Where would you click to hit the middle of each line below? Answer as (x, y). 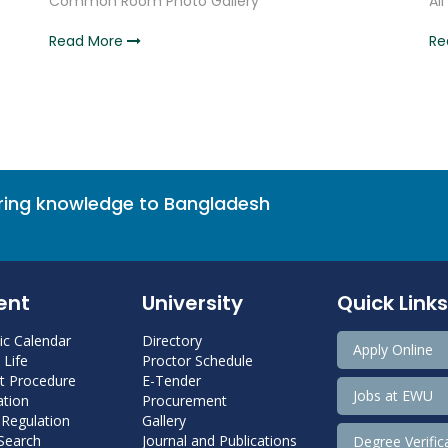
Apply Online (392, 349)
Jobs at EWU (392, 395)
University (192, 303)
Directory (171, 340)
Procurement (184, 400)
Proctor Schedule (197, 360)
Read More (88, 41)
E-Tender (171, 380)
